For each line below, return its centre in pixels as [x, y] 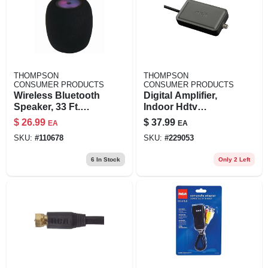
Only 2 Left [234, 159]
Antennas [165, 118]
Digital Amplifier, [180, 95]
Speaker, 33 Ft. [47, 106]
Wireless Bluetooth [57, 95]
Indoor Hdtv [170, 106]
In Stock [107, 159]
